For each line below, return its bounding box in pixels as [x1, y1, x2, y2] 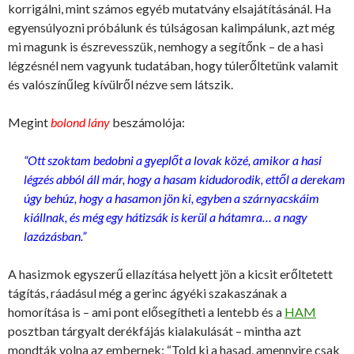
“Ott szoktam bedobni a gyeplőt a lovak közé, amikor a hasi [24, 153, 322, 168]
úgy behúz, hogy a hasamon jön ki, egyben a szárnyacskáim [24, 190, 319, 206]
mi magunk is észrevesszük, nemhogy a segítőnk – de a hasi [8, 39, 323, 55]
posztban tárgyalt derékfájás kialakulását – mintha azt [8, 323, 301, 339]
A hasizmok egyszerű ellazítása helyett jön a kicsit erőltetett [8, 266, 333, 282]
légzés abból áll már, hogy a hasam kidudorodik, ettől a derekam [24, 171, 345, 187]
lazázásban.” [24, 228, 86, 244]
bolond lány [51, 115, 110, 130]
